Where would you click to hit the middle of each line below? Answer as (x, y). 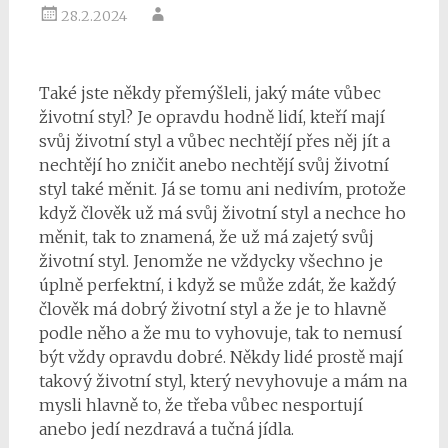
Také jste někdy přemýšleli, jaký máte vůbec (209, 93)
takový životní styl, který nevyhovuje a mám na (222, 381)
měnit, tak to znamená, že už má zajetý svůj (206, 237)
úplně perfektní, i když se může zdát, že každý (217, 285)
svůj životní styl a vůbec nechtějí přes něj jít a (214, 141)
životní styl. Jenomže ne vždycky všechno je (210, 261)
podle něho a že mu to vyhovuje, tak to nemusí (220, 333)
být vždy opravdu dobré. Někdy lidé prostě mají (220, 357)
